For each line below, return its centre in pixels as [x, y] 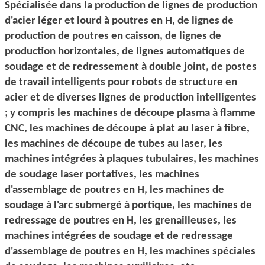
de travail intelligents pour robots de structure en [121, 82]
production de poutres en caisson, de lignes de [113, 36]
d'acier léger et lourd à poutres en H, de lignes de [119, 21]
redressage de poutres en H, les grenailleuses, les [121, 221]
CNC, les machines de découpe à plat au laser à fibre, [127, 128]
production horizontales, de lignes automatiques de [125, 51]
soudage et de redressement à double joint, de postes [131, 67]
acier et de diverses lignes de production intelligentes [130, 98]
